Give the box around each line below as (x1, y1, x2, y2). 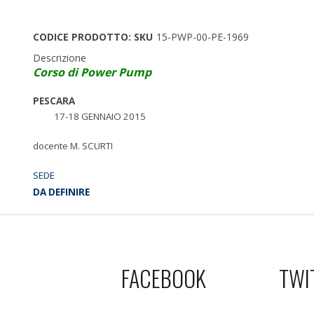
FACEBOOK (121, 261, 206, 295)
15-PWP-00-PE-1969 (156, 30, 249, 44)
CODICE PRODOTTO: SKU (33, 30, 153, 44)
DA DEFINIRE (33, 186, 90, 199)
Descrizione (33, 51, 86, 65)
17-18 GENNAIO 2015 (54, 110, 146, 123)
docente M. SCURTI (33, 139, 113, 153)
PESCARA (33, 95, 75, 108)
